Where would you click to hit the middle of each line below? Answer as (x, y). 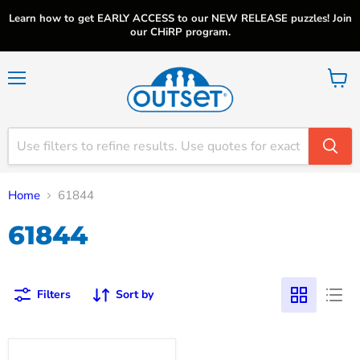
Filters (54, 295)
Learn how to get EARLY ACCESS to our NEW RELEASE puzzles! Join (180, 18)
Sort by (135, 295)
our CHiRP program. (180, 32)
